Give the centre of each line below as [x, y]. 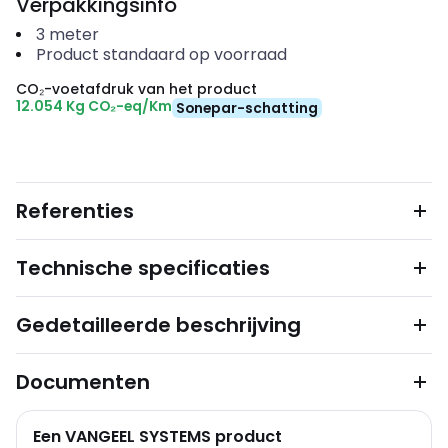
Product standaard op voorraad [161, 54]
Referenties [75, 211]
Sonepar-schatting [247, 108]
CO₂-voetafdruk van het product [136, 89]
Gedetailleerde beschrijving [158, 325]
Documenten [83, 382]
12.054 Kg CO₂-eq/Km [94, 106]
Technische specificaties [143, 268]
